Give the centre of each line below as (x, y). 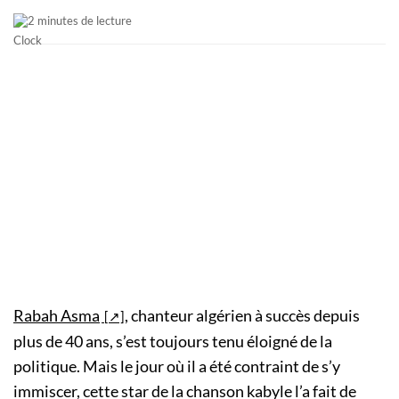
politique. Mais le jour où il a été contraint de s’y (177, 366)
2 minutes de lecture (80, 20)
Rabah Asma (57, 315)
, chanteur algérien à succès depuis (242, 315)
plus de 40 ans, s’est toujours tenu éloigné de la (173, 341)
